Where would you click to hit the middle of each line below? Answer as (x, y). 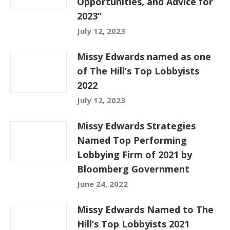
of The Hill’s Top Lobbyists (138, 71)
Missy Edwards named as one (144, 56)
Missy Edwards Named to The (145, 209)
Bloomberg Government (133, 169)
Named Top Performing (132, 140)
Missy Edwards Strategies (136, 126)
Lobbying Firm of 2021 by (135, 155)
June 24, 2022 (102, 184)
